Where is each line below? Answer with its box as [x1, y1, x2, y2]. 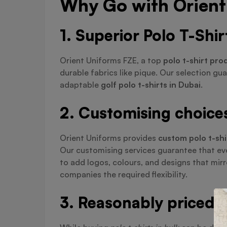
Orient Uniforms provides [60, 133, 158, 143]
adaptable [60, 80, 101, 90]
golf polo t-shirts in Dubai [101, 80, 201, 90]
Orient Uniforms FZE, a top [60, 55, 163, 66]
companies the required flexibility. [60, 169, 187, 180]
